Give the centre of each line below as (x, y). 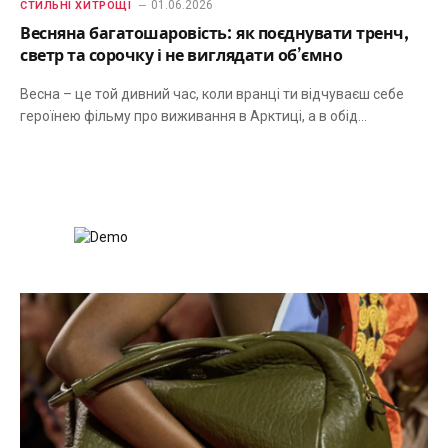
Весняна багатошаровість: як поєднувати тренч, (214, 34)
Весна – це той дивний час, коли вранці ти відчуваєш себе (212, 94)
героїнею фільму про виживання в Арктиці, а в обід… (193, 116)
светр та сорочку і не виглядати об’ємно (181, 56)
